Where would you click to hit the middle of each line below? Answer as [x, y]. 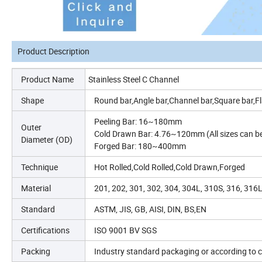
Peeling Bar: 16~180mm [138, 122]
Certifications [45, 230]
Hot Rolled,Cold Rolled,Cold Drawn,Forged [170, 167]
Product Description [54, 51]
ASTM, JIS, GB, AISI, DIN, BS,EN [150, 209]
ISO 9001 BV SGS [125, 230]
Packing [36, 251]
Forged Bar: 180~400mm [140, 146]
